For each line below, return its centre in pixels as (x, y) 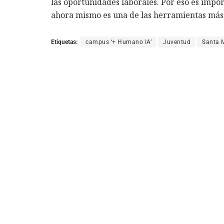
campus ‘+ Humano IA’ (118, 42)
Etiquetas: (64, 42)
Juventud (177, 42)
